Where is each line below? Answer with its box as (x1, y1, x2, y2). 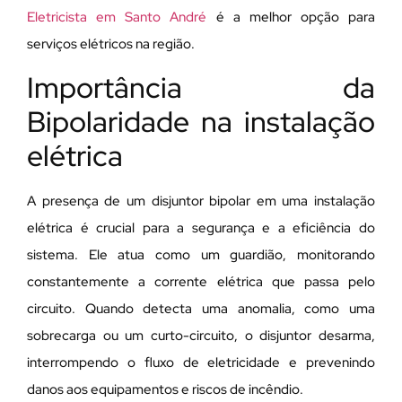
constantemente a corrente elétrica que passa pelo (27, 272, 375, 291)
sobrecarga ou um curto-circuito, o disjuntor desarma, (27, 326, 375, 345)
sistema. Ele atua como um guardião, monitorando (27, 245, 375, 264)
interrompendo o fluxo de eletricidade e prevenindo (27, 353, 375, 371)
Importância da (27, 67, 375, 107)
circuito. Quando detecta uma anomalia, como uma (27, 299, 375, 318)
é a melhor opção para (206, 8, 375, 27)
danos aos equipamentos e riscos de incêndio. (27, 380, 303, 398)
